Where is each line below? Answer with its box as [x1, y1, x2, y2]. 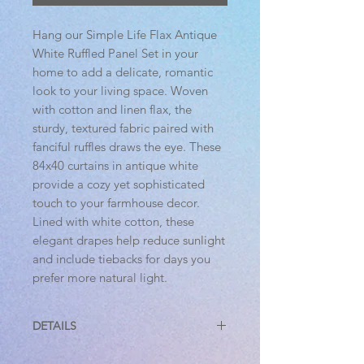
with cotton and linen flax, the [32, 102, 192, 118]
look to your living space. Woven [32, 83, 208, 99]
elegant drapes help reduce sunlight [32, 232, 225, 249]
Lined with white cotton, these [32, 214, 194, 230]
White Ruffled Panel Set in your [32, 45, 198, 62]
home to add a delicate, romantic [32, 64, 213, 80]
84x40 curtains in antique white [32, 158, 198, 174]
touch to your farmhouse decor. [32, 195, 200, 211]
